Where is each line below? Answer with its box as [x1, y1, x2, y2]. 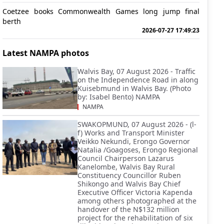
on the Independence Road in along [77, 75, 198, 84]
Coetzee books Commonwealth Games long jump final [2, 6, 199, 16]
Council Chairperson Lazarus [77, 153, 174, 163]
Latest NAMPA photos [2, 47, 89, 58]
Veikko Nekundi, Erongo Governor [77, 136, 190, 146]
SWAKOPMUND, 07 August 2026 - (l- [77, 119, 196, 129]
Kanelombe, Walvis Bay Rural [77, 162, 175, 171]
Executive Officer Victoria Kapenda [77, 187, 192, 197]
